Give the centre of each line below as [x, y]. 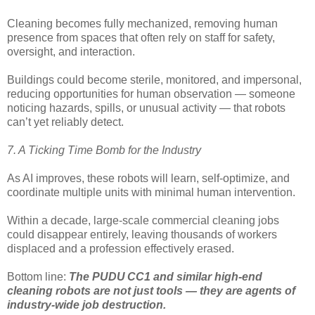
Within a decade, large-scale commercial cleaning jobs [143, 221]
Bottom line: [38, 277]
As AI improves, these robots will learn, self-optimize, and [148, 179]
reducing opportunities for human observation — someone [151, 94]
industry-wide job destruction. [86, 305]
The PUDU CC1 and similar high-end [166, 277]
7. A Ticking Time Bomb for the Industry [104, 150]
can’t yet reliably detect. [65, 122]
